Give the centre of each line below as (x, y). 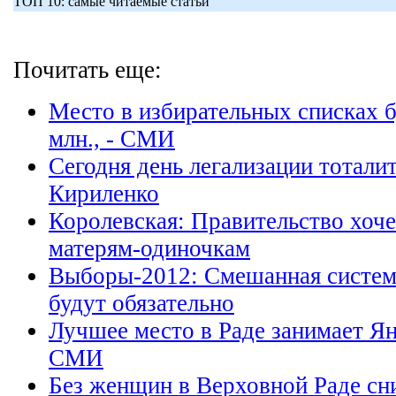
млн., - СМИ (112, 139)
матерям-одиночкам (149, 248)
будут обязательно (141, 303)
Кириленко (104, 194)
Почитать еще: (88, 70)
